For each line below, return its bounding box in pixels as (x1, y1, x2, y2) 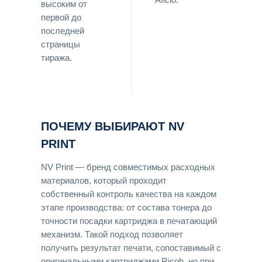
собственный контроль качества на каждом (41, 189, 216, 199)
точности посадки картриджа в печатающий (41, 216, 217, 226)
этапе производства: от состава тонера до (41, 202, 212, 212)
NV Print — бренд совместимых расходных (41, 162, 215, 172)
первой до (41, 12, 81, 22)
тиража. (41, 53, 72, 63)
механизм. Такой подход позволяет (41, 229, 183, 239)
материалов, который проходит (41, 175, 167, 185)
